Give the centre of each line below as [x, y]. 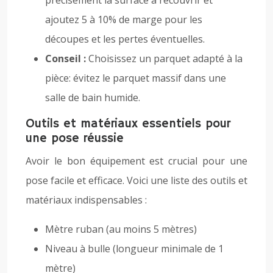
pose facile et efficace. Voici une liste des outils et [136, 180]
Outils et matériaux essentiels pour [128, 124]
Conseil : [67, 58]
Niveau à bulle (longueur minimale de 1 [134, 249]
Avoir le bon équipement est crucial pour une [136, 161]
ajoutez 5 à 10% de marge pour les [124, 19]
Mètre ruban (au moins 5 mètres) [121, 229]
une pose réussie [75, 139]
